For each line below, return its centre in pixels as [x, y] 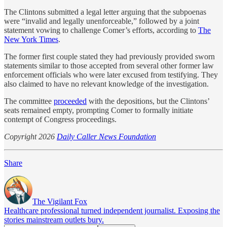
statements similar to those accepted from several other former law [109, 65]
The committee [29, 101]
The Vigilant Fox [60, 201]
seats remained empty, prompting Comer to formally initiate [99, 110]
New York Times [31, 39]
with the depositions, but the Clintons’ [148, 101]
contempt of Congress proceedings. [60, 119]
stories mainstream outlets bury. [54, 219]
